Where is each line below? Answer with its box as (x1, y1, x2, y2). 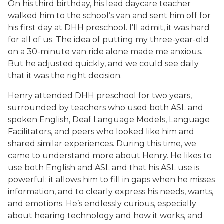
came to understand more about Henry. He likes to (8, 151, 212, 160)
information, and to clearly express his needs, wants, (8, 187, 213, 196)
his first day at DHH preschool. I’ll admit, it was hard (8, 23, 210, 32)
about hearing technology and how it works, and (8, 211, 203, 220)
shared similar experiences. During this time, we (8, 139, 196, 148)
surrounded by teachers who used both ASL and (8, 103, 203, 112)
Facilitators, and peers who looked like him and (8, 127, 194, 136)
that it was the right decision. (8, 71, 124, 80)
